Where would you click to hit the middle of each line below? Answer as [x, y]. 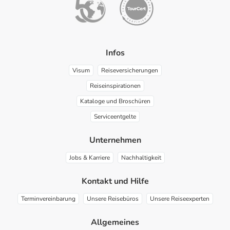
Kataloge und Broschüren [115, 101]
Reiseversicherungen [129, 71]
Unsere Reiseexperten [179, 199]
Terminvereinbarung [48, 199]
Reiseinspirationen [115, 86]
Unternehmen [115, 140]
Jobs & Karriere [89, 158]
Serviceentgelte [115, 117]
